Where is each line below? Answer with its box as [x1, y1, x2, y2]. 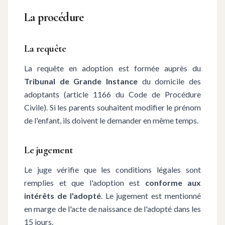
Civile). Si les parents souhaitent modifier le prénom [24, 102, 201, 112]
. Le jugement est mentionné [100, 191, 201, 200]
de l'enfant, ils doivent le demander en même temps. [24, 116, 198, 125]
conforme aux [145, 178, 201, 187]
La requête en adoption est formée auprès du [24, 63, 201, 73]
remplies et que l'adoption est [24, 178, 145, 187]
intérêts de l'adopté [24, 191, 101, 200]
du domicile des [138, 76, 201, 86]
